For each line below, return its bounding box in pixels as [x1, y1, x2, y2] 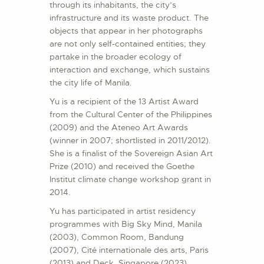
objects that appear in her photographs [49, 25, 203, 37]
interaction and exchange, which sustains [49, 64, 210, 75]
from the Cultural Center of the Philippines [49, 109, 212, 120]
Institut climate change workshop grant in [49, 174, 211, 185]
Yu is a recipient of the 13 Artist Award [49, 96, 199, 107]
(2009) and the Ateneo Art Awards [49, 122, 188, 133]
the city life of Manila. [49, 77, 132, 88]
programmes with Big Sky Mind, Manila [49, 219, 202, 230]
